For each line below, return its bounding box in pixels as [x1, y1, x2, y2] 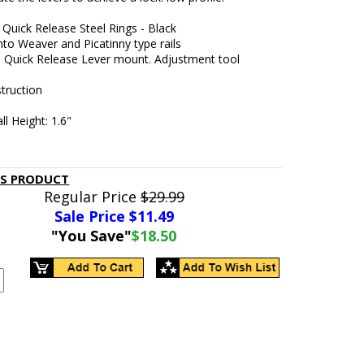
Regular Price [43, 187, 141, 206]
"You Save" [51, 226, 132, 245]
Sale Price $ [54, 206, 137, 226]
